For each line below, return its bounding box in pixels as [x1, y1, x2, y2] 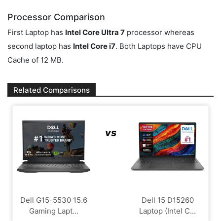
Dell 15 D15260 [141, 195, 194, 205]
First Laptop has [7, 28, 65, 37]
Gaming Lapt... [29, 206, 78, 216]
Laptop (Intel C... [139, 206, 196, 216]
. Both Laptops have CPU [115, 41, 202, 51]
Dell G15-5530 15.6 [20, 195, 87, 205]
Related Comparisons [13, 85, 90, 95]
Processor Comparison [7, 11, 105, 22]
